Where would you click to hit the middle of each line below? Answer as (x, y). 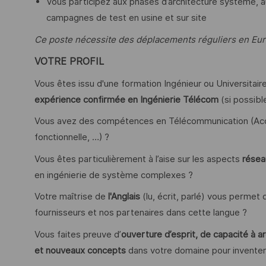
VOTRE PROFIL (69, 62)
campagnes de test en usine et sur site (126, 18)
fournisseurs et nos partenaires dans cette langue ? (141, 213)
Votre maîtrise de (71, 197)
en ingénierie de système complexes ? (114, 175)
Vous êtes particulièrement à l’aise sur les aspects (138, 159)
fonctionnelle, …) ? (72, 137)
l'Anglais (124, 197)
